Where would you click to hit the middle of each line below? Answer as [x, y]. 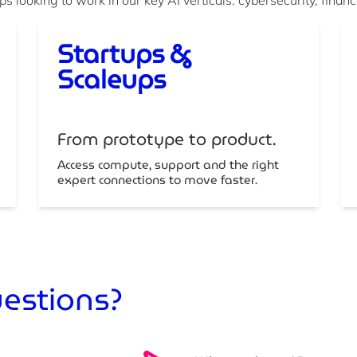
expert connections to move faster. [158, 180]
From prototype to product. [167, 139]
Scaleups [112, 79]
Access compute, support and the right [169, 165]
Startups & [128, 53]
